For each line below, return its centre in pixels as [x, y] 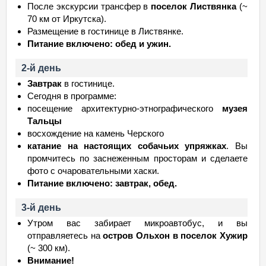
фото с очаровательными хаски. [93, 171]
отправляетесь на [65, 235]
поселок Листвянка [194, 6]
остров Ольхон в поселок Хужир [175, 235]
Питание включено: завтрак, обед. [102, 183]
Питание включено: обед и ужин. [99, 44]
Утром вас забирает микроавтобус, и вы [137, 223]
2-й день [41, 68]
